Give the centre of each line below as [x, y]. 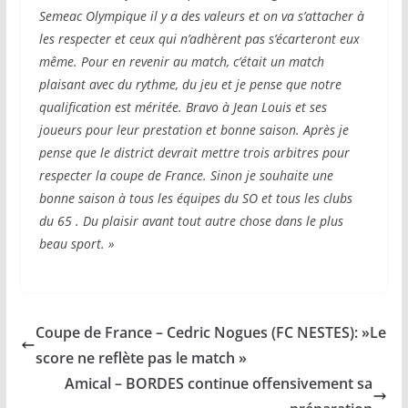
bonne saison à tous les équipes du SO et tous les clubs [195, 198]
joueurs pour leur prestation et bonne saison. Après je [194, 130]
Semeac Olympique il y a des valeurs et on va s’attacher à [201, 16]
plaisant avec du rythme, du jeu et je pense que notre [190, 84]
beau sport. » [76, 244]
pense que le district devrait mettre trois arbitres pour [194, 153]
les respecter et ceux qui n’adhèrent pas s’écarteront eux [199, 39]
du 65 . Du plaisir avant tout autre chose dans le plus [191, 221]
